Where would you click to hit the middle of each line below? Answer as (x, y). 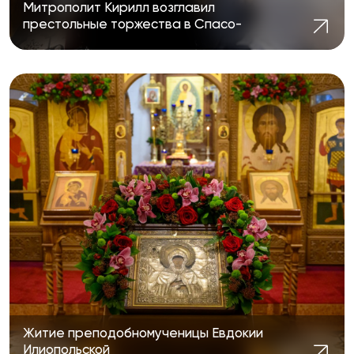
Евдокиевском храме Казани (113, 40)
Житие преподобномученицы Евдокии (143, 333)
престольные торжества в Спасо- (132, 23)
